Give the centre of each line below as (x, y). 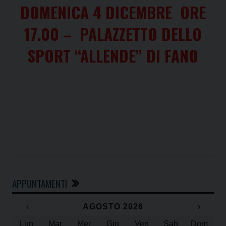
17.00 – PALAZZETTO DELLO (113, 34)
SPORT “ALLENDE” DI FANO (113, 55)
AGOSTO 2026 (113, 206)
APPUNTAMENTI (41, 183)
